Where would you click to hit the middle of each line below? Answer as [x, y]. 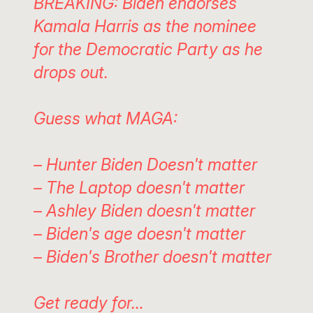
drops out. [71, 72]
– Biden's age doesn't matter [139, 233]
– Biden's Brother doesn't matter [152, 256]
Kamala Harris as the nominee [145, 26]
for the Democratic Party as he [148, 49]
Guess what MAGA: [105, 118]
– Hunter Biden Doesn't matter [145, 164]
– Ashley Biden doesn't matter [144, 210]
